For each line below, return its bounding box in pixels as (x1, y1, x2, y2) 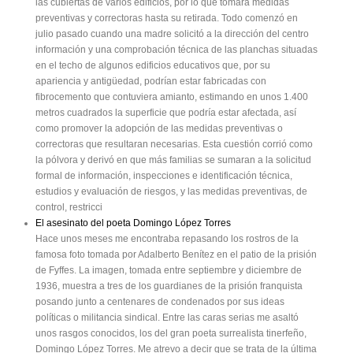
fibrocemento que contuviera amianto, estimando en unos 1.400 (35, 91, 308, 103)
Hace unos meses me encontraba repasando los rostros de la (35, 233, 299, 245)
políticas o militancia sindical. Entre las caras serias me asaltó (35, 312, 299, 324)
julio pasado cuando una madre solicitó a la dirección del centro (35, 28, 309, 40)
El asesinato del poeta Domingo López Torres (35, 217, 231, 229)
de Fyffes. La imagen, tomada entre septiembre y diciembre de (35, 265, 302, 277)
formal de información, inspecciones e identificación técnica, (35, 170, 292, 182)
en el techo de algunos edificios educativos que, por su (35, 60, 270, 72)
